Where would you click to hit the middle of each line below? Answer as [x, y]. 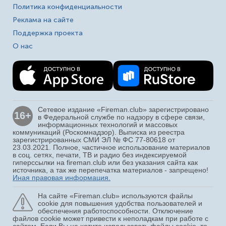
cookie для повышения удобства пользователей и [120, 203]
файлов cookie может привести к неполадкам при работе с [110, 218]
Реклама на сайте [43, 20]
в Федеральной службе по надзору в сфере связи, [121, 117]
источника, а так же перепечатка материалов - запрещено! [110, 170]
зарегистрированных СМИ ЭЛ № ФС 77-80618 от [94, 139]
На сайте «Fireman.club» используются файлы [115, 195]
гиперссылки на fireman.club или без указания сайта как [105, 162]
